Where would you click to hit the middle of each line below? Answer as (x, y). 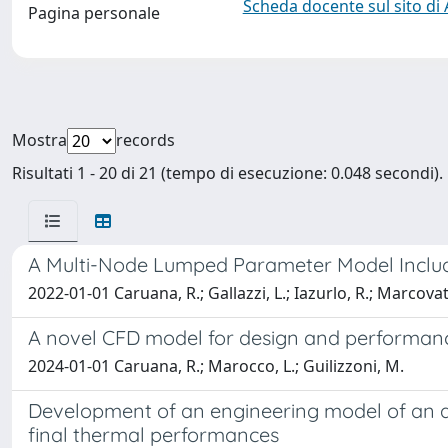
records (145, 140)
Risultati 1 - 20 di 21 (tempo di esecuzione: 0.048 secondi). (227, 173)
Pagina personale (94, 13)
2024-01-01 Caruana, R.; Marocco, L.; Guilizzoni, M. (216, 366)
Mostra (39, 140)
